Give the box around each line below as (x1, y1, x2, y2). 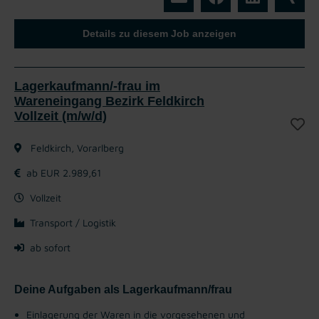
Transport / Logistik (30, 216, 116, 229)
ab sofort (30, 241, 70, 253)
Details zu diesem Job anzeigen (83, 27, 236, 39)
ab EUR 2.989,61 (26, 166, 101, 179)
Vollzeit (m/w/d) (14, 108, 107, 123)
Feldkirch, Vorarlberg (28, 141, 124, 154)
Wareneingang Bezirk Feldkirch (14, 93, 204, 108)
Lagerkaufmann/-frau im (14, 78, 160, 93)
